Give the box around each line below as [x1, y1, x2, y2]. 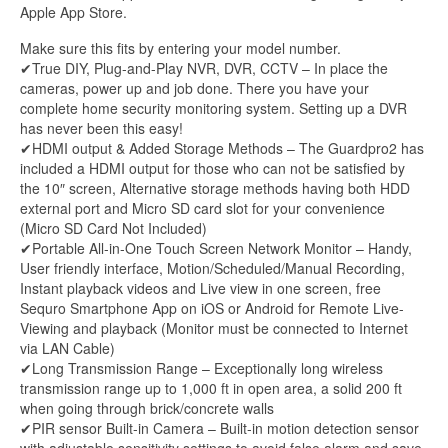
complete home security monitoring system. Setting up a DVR [20, 98, 407, 119]
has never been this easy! [20, 118, 183, 139]
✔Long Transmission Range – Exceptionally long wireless [20, 358, 383, 379]
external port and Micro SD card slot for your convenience [20, 198, 385, 219]
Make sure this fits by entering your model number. [20, 38, 341, 59]
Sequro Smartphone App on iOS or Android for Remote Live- [20, 298, 404, 319]
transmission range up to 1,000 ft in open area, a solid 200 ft [20, 378, 402, 399]
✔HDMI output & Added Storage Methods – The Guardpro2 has [20, 138, 424, 159]
